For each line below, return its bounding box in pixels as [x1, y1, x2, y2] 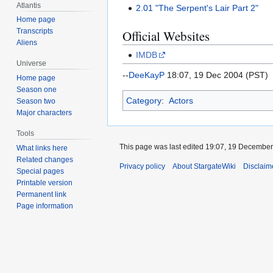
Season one [16, 85, 57, 94]
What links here [16, 143, 68, 152]
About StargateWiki [172, 161, 236, 171]
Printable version [16, 178, 73, 187]
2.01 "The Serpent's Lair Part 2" [136, 2, 259, 13]
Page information [16, 201, 74, 210]
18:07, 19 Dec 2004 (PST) [165, 69, 268, 80]
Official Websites [122, 27, 210, 44]
